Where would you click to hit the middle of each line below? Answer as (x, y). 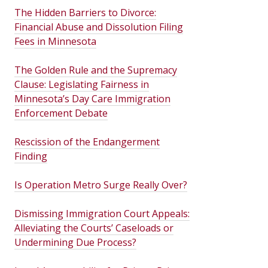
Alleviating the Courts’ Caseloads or (94, 228)
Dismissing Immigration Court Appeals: (102, 214)
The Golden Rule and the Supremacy (96, 70)
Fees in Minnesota (55, 41)
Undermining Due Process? (75, 242)
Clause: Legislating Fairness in (82, 84)
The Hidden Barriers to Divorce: (85, 13)
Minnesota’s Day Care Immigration (92, 99)
